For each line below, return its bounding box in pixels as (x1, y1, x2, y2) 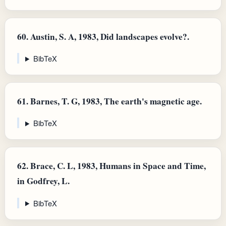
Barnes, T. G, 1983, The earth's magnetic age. (28, 95, 202, 108)
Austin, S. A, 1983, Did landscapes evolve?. (28, 30, 189, 43)
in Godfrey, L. (17, 175, 70, 188)
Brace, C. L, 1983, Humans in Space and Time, (28, 159, 206, 173)
